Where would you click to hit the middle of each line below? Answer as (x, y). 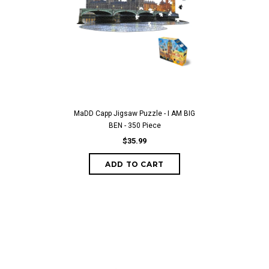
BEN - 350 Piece (134, 125)
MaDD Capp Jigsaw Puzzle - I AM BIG (134, 113)
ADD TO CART (134, 164)
